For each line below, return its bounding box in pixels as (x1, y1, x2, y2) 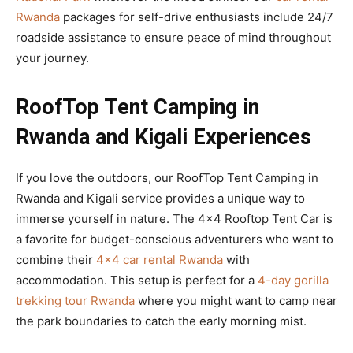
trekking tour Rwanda (16, 293, 135, 309)
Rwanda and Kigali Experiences (16, 124, 311, 150)
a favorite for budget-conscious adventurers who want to (16, 232, 333, 247)
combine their (16, 252, 96, 268)
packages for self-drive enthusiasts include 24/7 (60, 9, 333, 25)
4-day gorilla (258, 273, 329, 288)
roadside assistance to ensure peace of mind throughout (16, 30, 331, 46)
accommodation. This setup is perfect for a (16, 273, 258, 288)
